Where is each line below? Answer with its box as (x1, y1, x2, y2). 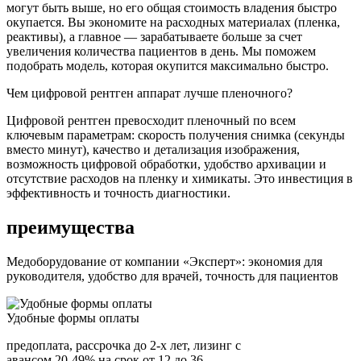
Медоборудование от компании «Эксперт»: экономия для (6, 255, 322, 269)
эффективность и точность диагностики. (6, 186, 230, 201)
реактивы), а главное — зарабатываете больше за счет (6, 30, 302, 44)
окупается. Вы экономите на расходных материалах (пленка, (6, 15, 340, 30)
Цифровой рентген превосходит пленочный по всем (6, 114, 296, 128)
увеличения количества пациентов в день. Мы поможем (6, 44, 316, 59)
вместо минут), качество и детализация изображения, (6, 143, 300, 157)
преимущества (6, 217, 135, 239)
